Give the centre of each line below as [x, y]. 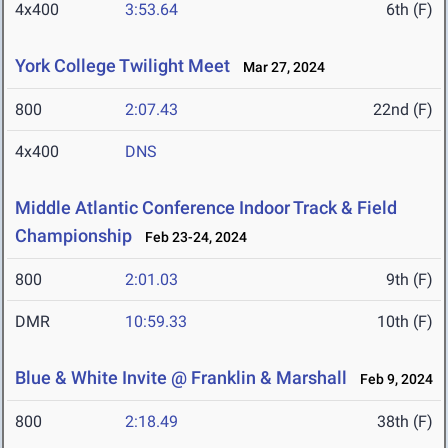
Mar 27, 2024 [279, 67]
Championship [73, 236]
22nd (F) [403, 110]
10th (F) [405, 322]
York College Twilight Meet [122, 66]
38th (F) [405, 422]
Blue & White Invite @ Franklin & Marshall [181, 378]
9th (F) [409, 280]
